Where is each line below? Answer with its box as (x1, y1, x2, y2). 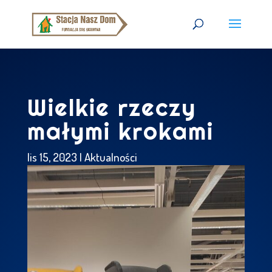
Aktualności (84, 149, 137, 165)
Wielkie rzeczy (27, 93, 196, 122)
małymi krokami (27, 117, 214, 146)
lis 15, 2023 (27, 149, 77, 165)
